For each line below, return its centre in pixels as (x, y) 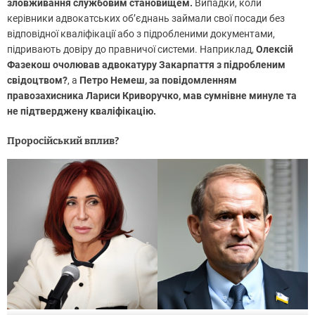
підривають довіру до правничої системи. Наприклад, (131, 49)
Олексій (275, 49)
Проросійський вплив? (63, 141)
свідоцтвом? (37, 80)
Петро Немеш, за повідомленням (158, 80)
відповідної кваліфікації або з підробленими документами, (141, 33)
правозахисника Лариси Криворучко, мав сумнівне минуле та (152, 95)
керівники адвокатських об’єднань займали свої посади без (146, 18)
